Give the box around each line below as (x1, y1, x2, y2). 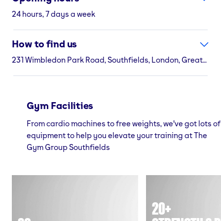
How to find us (12, 37, 77, 50)
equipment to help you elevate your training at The (27, 130, 207, 140)
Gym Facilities (27, 99, 94, 111)
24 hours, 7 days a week (12, 8, 95, 19)
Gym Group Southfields (27, 142, 110, 152)
